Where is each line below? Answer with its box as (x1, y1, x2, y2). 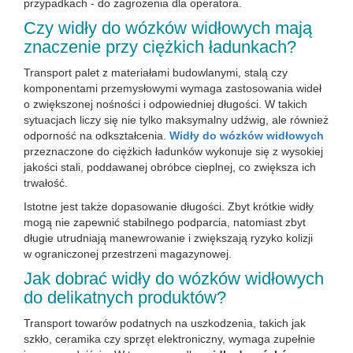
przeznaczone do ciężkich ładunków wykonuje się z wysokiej (24, 145, 323, 158)
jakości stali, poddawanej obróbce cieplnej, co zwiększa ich (24, 161, 316, 173)
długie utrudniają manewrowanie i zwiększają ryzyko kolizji (24, 232, 313, 244)
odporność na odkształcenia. (24, 129, 169, 142)
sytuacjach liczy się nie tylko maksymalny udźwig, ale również (24, 113, 329, 126)
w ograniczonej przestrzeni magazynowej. (24, 247, 232, 260)
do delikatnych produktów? (24, 288, 226, 307)
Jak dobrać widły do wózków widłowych (24, 269, 324, 288)
